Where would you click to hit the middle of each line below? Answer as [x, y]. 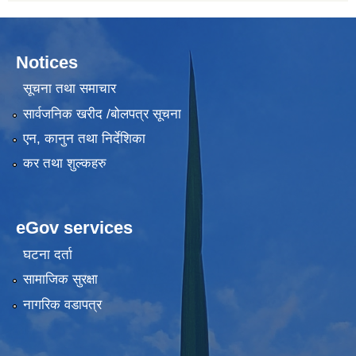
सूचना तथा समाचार [69, 89]
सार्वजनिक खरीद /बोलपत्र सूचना [102, 114]
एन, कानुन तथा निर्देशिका [84, 138]
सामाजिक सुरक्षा [60, 280]
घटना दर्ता [47, 254]
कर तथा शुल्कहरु [64, 164]
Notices [47, 62]
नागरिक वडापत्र [62, 304]
